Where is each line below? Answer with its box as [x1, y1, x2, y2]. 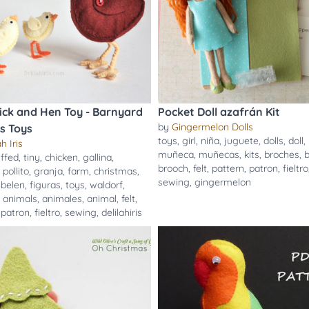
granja [33, 165, 63, 177]
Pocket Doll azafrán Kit [158, 105, 280, 119]
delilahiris [101, 206, 142, 219]
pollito [2, 165, 29, 177]
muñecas [199, 148, 239, 161]
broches [264, 148, 299, 161]
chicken [44, 151, 78, 163]
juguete [224, 134, 259, 147]
